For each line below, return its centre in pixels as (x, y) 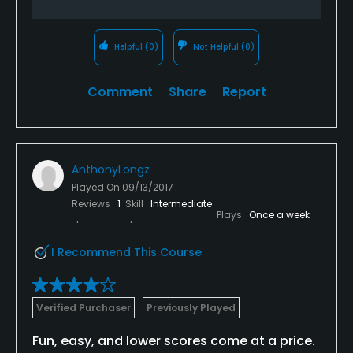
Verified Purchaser (84, 307)
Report (244, 91)
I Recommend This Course (126, 252)
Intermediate (181, 203)
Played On (97, 187)
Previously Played (191, 307)
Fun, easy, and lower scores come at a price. (174, 340)
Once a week (279, 214)
